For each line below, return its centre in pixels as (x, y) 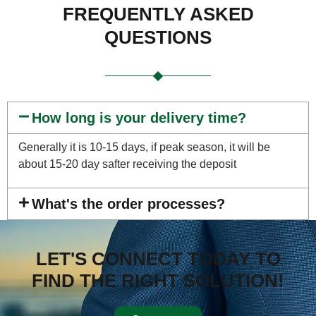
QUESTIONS (158, 37)
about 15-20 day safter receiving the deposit (127, 164)
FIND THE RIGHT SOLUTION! (158, 280)
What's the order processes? (129, 203)
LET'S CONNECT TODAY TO (158, 259)
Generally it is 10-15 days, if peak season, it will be (144, 147)
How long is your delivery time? (139, 117)
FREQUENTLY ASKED (158, 14)
